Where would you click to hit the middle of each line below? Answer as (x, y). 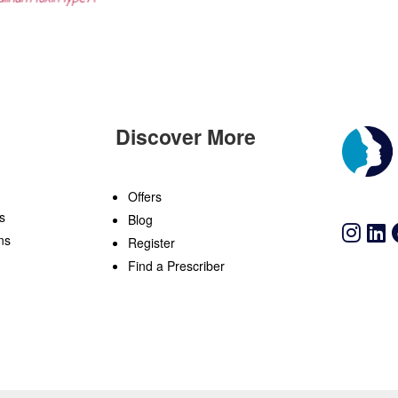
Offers (144, 196)
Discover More (185, 136)
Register (151, 242)
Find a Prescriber (176, 265)
